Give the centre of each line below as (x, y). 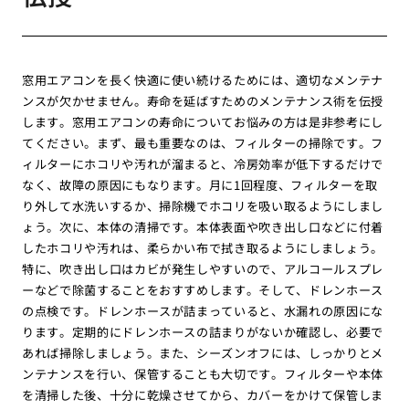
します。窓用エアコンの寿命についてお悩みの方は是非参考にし (203, 122)
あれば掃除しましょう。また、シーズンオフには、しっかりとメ (203, 353)
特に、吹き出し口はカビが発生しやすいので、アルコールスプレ (203, 269)
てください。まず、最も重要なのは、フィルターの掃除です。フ (203, 143)
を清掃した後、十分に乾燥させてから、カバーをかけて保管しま (203, 395)
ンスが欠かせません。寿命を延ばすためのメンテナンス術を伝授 (203, 101)
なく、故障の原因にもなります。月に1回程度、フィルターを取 (200, 185)
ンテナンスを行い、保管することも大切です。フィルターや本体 (203, 374)
